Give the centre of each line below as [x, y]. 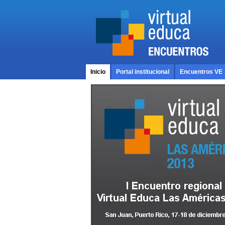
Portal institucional [143, 72]
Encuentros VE [201, 72]
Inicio [98, 72]
